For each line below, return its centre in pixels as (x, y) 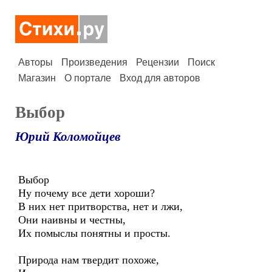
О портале (88, 78)
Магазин (37, 78)
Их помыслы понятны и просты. (94, 233)
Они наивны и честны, (72, 220)
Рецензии (158, 62)
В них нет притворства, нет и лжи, (100, 206)
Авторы (36, 62)
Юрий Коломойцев (68, 137)
